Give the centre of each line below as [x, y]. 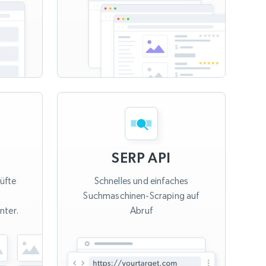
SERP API [141, 158]
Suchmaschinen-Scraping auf [141, 196]
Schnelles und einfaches [141, 181]
